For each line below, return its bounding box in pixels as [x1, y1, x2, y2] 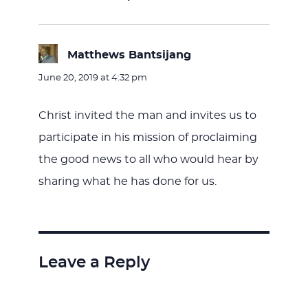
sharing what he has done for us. [38, 175, 217, 187]
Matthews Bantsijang [67, 49, 191, 60]
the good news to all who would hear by [38, 153, 258, 165]
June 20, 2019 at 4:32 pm [38, 73, 147, 82]
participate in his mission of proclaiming [38, 131, 257, 143]
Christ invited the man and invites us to [38, 109, 256, 121]
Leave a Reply [38, 254, 150, 271]
